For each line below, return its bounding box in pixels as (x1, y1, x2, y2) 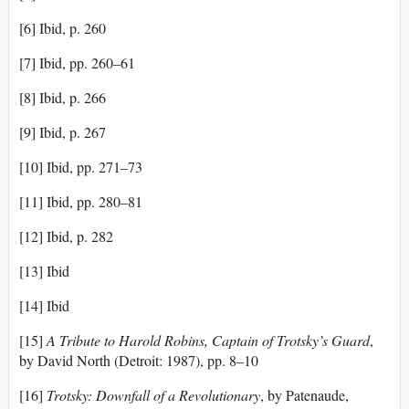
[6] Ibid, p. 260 (19, 18, 106, 38)
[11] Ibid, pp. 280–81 (19, 192, 142, 212)
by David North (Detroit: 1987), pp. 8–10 (19, 351, 258, 371)
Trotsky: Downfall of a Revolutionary (47, 385, 260, 405)
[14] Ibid (19, 296, 69, 316)
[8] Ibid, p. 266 (19, 88, 106, 108)
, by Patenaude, (260, 385, 349, 405)
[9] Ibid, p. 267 (19, 122, 106, 142)
